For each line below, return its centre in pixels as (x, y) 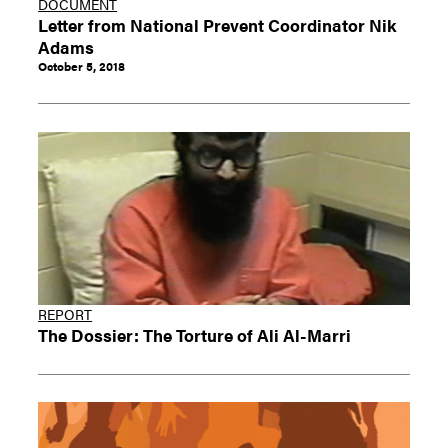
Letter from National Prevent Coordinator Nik (217, 25)
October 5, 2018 (82, 66)
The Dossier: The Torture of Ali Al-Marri (195, 334)
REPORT (65, 313)
